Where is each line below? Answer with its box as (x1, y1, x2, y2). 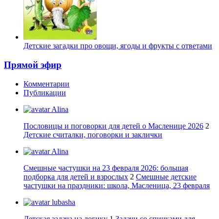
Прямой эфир (4, 60, 62, 70)
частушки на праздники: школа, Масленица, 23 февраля (23, 181, 210, 190)
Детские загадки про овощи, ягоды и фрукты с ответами (23, 42, 212, 50)
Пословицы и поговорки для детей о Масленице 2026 (23, 121, 203, 130)
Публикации (23, 88, 66, 97)
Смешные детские (136, 172, 197, 181)
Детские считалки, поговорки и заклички (23, 130, 162, 139)
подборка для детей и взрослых (23, 172, 128, 181)
